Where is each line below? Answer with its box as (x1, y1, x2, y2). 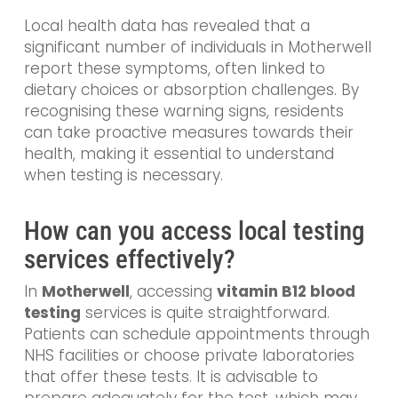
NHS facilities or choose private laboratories (23, 345, 354, 367)
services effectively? (23, 244, 235, 275)
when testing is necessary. (23, 163, 223, 186)
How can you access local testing (23, 216, 364, 247)
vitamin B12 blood (216, 281, 355, 303)
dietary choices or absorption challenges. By (23, 78, 359, 100)
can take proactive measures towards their (23, 121, 354, 143)
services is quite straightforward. (80, 302, 330, 324)
